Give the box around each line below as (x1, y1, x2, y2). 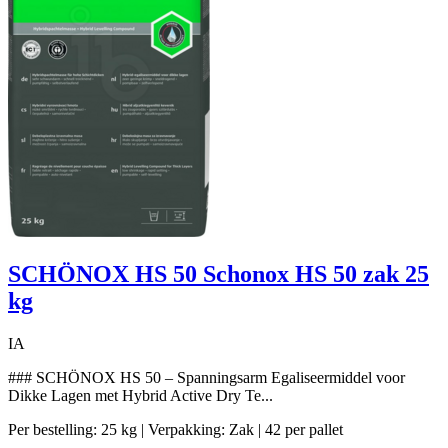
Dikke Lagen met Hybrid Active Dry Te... (8, 387, 273, 405)
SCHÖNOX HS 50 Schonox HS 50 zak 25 (8, 261, 429, 288)
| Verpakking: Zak (141, 421, 258, 439)
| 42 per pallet (258, 421, 343, 439)
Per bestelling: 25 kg (8, 421, 141, 439)
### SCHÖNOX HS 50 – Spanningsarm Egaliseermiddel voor (8, 369, 405, 387)
